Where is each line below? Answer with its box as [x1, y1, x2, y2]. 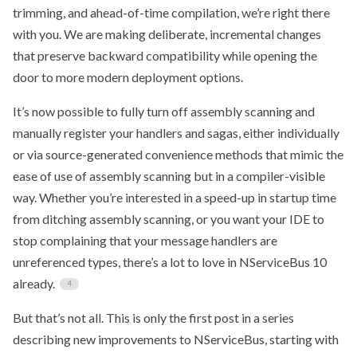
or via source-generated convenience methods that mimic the [13, 146, 343, 162]
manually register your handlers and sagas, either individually [13, 124, 339, 140]
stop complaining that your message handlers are [13, 232, 277, 248]
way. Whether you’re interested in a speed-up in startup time [13, 189, 336, 205]
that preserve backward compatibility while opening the [13, 47, 317, 63]
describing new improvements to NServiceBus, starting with [13, 331, 339, 347]
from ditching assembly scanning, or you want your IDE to [13, 210, 324, 226]
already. [13, 275, 57, 291]
